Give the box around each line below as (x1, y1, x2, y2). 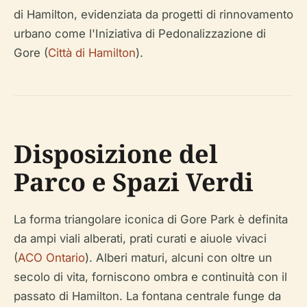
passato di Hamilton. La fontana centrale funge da (14, 289, 281, 303)
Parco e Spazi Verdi (14, 165, 254, 199)
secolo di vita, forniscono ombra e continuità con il (14, 270, 287, 284)
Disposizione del (14, 137, 218, 171)
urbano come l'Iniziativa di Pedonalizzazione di (14, 27, 266, 40)
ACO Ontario (18, 251, 85, 265)
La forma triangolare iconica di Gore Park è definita (14, 212, 288, 226)
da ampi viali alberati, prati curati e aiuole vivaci (14, 232, 267, 245)
